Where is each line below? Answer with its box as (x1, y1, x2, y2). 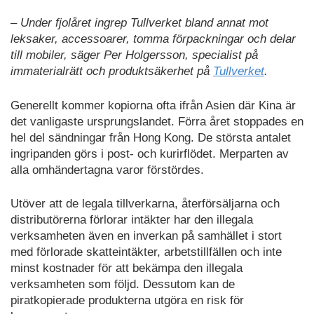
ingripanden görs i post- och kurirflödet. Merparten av (11, 146, 289, 161)
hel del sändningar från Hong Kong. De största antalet (11, 130, 291, 144)
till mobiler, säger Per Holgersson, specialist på (11, 48, 258, 62)
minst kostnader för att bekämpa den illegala (11, 261, 243, 275)
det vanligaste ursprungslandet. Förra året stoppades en (11, 114, 303, 128)
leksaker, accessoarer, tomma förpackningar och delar (11, 32, 296, 46)
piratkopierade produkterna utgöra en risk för (11, 294, 244, 308)
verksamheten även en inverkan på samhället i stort (11, 229, 282, 243)
